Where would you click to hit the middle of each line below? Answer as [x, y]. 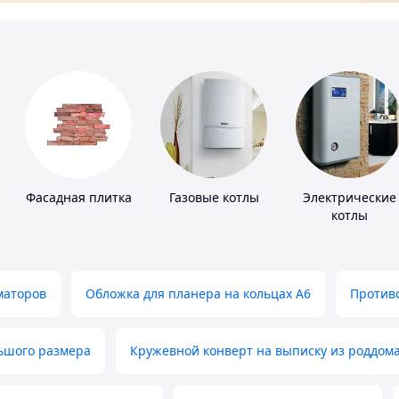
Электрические [349, 198]
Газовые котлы [214, 198]
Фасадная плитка [78, 198]
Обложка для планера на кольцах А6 [198, 294]
